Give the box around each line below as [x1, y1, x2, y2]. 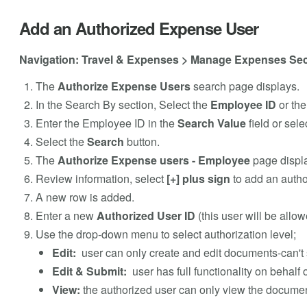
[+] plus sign [166, 170, 230, 186]
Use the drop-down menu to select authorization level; [35, 225, 296, 242]
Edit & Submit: [51, 262, 127, 279]
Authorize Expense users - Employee [57, 151, 250, 168]
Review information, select [35, 170, 167, 186]
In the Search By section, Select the [35, 96, 210, 112]
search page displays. [190, 77, 299, 94]
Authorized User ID [96, 207, 195, 223]
